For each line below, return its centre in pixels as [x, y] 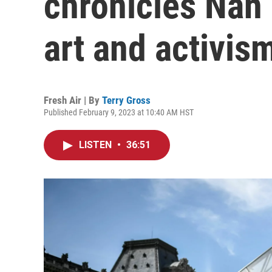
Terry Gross [126, 100]
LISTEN [97, 145]
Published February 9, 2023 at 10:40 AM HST [119, 112]
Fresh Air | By [73, 100]
